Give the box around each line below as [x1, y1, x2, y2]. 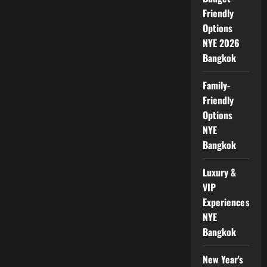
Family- [202, 77, 231, 92]
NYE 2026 [202, 35, 240, 50]
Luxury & [202, 164, 237, 179]
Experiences [202, 194, 250, 209]
